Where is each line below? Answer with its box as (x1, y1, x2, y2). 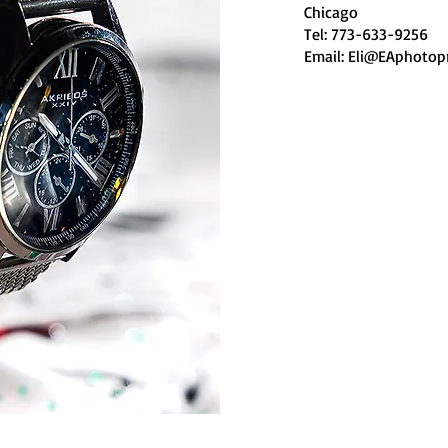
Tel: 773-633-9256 (304, 24, 428, 44)
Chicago (304, 2, 358, 22)
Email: (304, 46, 348, 66)
